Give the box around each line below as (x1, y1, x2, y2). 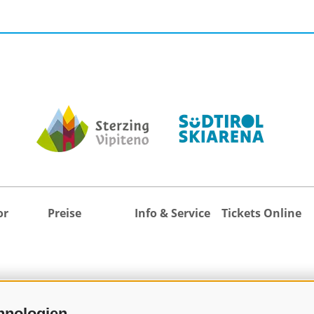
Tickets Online (221, 205, 301, 221)
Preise (48, 205, 81, 221)
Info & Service (135, 205, 210, 221)
